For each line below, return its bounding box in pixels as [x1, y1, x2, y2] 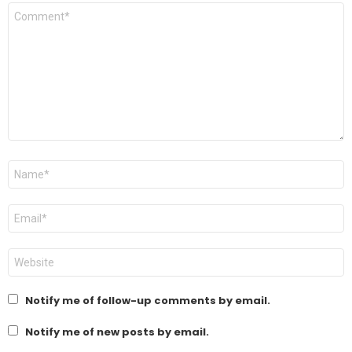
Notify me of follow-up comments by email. [25, 293, 270, 309]
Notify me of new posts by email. [25, 324, 209, 340]
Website [8, 247, 56, 262]
